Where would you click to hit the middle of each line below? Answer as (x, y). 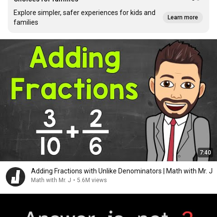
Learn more (183, 17)
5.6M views (92, 180)
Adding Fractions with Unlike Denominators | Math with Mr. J (122, 171)
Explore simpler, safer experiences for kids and (85, 13)
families (26, 22)
